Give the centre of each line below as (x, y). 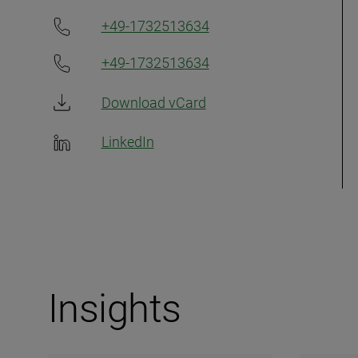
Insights (114, 309)
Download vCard (153, 102)
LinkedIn (127, 142)
